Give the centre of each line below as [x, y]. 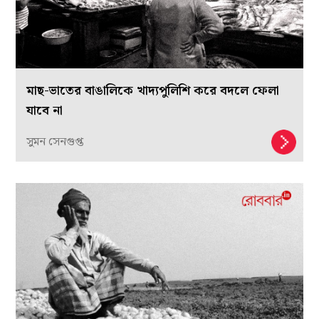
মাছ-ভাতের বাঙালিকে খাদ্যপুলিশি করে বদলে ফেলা [153, 90]
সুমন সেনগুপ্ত [55, 142]
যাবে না [45, 110]
